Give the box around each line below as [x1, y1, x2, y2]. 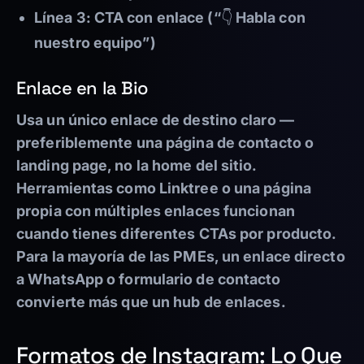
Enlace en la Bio [16, 76, 149, 100]
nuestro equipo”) [34, 34, 156, 52]
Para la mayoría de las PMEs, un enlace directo [16, 248, 345, 266]
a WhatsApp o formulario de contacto [16, 271, 281, 288]
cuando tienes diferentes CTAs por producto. [16, 225, 336, 243]
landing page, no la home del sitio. [16, 157, 257, 175]
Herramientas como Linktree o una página [16, 180, 311, 197]
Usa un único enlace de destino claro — [16, 111, 294, 129]
